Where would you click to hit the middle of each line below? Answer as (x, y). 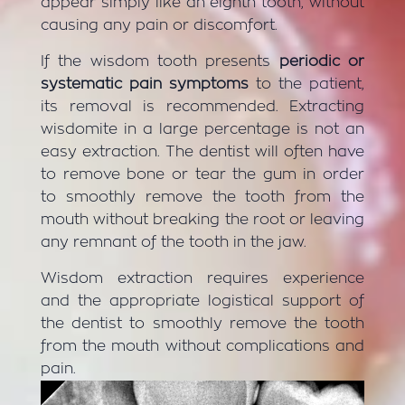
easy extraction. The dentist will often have (202, 151)
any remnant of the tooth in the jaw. (174, 242)
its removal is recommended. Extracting (202, 106)
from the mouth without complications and (202, 346)
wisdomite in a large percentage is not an (202, 129)
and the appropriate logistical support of (202, 301)
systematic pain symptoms (145, 84)
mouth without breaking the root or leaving (202, 219)
